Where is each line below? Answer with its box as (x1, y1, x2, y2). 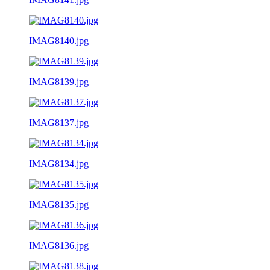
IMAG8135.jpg (29, 199, 89, 210)
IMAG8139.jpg (29, 76, 89, 87)
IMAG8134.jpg (29, 158, 89, 169)
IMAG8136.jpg (29, 240, 89, 251)
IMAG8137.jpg (29, 117, 89, 128)
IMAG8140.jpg (29, 35, 89, 46)
